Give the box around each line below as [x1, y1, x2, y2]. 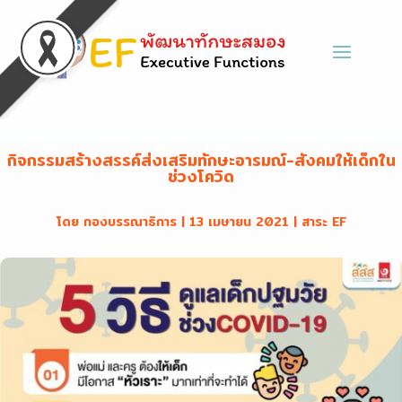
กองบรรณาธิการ [83, 212, 177, 232]
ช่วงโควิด [168, 163, 234, 189]
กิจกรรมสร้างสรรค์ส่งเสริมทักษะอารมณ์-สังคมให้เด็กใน [6, 147, 396, 173]
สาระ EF [301, 212, 346, 232]
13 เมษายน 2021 [188, 212, 289, 232]
